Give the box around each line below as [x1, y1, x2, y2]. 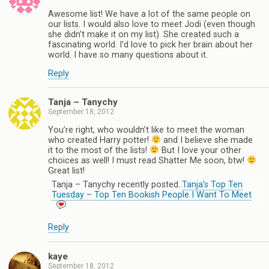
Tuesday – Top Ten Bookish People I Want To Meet [52, 189, 252, 200]
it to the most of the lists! [48, 145, 150, 156]
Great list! [48, 165, 85, 176]
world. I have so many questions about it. [48, 49, 208, 60]
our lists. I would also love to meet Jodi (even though [48, 19, 255, 29]
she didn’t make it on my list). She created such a [48, 29, 239, 40]
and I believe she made [161, 134, 253, 145]
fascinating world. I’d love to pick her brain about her [48, 39, 253, 50]
